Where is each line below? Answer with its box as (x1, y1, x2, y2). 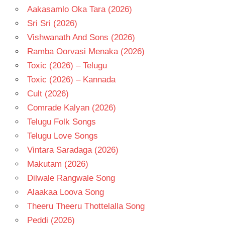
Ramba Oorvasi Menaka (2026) (27, 46, 145, 56)
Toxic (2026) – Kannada (27, 74, 116, 84)
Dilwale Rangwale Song (27, 173, 115, 183)
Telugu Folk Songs (27, 117, 96, 127)
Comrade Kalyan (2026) (27, 102, 116, 113)
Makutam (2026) (27, 159, 88, 169)
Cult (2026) (27, 88, 69, 98)
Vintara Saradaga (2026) (27, 145, 119, 155)
